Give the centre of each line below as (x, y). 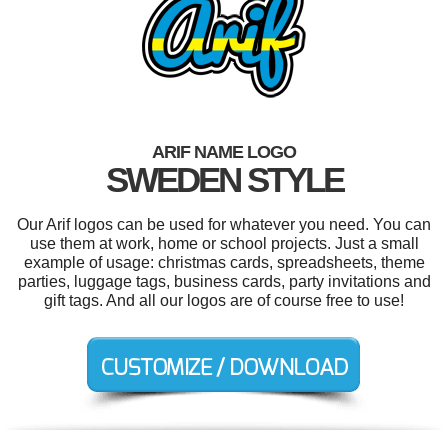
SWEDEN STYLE (224, 180)
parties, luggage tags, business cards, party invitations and (224, 282)
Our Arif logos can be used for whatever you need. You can (224, 225)
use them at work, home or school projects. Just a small (224, 244)
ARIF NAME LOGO (224, 152)
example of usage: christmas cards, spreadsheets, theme (224, 263)
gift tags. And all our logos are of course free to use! (224, 301)
